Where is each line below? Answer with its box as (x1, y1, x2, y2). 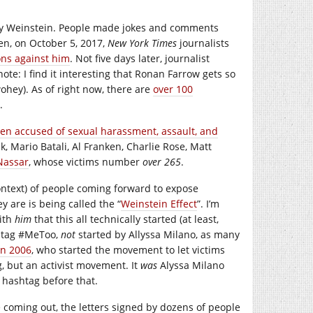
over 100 (153, 82, 193, 96)
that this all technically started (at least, (31, 212, 219, 226)
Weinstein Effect (121, 197, 197, 210)
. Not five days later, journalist (70, 52, 210, 65)
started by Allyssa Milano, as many (75, 228, 240, 241)
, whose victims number (29, 155, 143, 168)
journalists (177, 36, 229, 50)
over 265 (143, 155, 181, 168)
